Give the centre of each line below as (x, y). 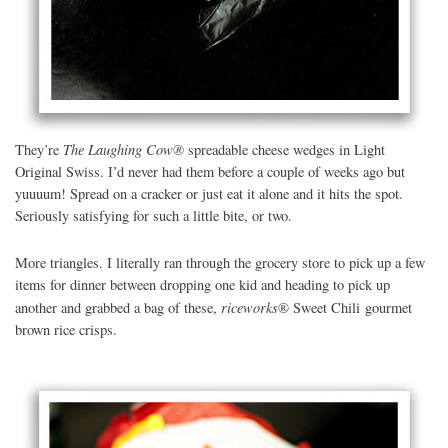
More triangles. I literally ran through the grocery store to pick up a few (220, 263)
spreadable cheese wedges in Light (284, 150)
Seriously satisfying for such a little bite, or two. (153, 216)
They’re (39, 150)
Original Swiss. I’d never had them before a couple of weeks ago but (210, 172)
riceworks (249, 307)
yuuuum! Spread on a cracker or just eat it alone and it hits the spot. (209, 194)
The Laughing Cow (118, 149)
